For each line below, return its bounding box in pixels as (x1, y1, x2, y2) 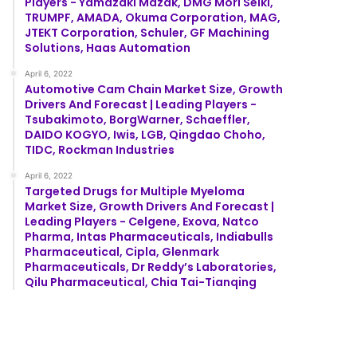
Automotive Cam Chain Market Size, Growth (25, 80, 284, 97)
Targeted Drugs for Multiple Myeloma (25, 182, 245, 199)
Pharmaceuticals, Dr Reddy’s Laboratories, (25, 258, 277, 275)
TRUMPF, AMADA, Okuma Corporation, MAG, (25, 9, 281, 25)
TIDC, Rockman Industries (25, 141, 175, 158)
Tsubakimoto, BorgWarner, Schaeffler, (25, 111, 251, 127)
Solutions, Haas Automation (25, 39, 191, 56)
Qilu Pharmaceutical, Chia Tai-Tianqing (25, 273, 257, 290)
